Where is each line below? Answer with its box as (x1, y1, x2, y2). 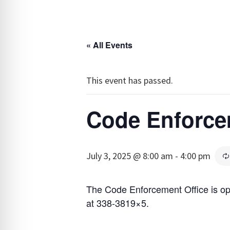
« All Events (86, 39, 132, 51)
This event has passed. (86, 74, 173, 87)
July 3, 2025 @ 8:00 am (86, 150, 173, 162)
